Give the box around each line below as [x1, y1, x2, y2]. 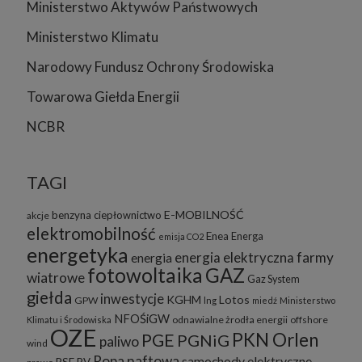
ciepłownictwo [94, 208, 162, 222]
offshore [290, 314, 328, 326]
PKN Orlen [232, 329, 318, 351]
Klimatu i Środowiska [27, 314, 112, 326]
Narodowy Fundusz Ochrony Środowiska [27, 58, 274, 76]
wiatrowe [27, 269, 85, 287]
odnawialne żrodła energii [172, 314, 288, 326]
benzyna [52, 208, 91, 222]
